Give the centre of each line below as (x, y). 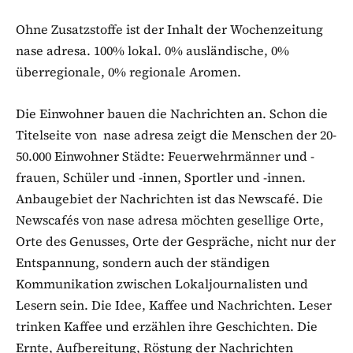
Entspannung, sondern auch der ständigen (143, 262)
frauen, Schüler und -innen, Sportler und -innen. (161, 177)
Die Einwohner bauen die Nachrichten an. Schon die (172, 113)
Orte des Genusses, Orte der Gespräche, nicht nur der (176, 241)
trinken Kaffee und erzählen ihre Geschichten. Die (167, 326)
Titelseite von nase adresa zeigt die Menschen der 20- (176, 134)
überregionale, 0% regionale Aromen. (128, 71)
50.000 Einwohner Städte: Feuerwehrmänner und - (165, 156)
